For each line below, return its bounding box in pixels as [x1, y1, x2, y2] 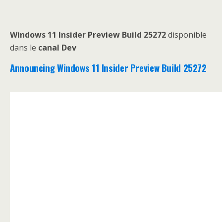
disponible [166, 29, 207, 40]
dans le [10, 42, 38, 53]
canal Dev [38, 42, 76, 53]
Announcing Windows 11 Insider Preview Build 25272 [10, 60, 207, 74]
